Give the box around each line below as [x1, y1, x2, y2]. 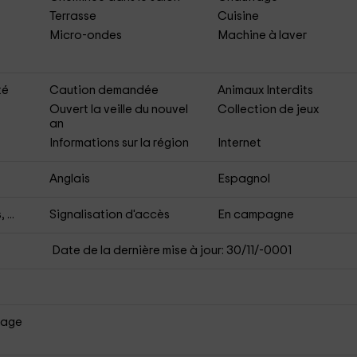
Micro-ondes [49, 29, 122, 41]
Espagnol [218, 173, 271, 185]
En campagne [218, 209, 295, 221]
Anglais [49, 173, 90, 185]
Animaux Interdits [218, 84, 314, 96]
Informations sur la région [49, 137, 189, 149]
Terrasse [49, 10, 96, 22]
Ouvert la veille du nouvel [49, 104, 188, 116]
